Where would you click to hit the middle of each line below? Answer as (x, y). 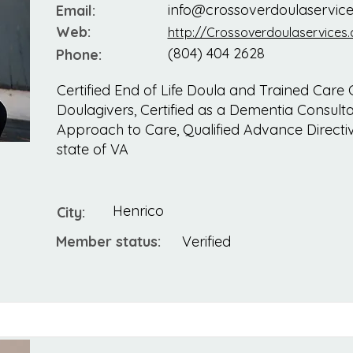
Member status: (108, 242)
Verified (206, 242)
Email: (75, 11)
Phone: (78, 55)
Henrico (138, 211)
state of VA (92, 150)
